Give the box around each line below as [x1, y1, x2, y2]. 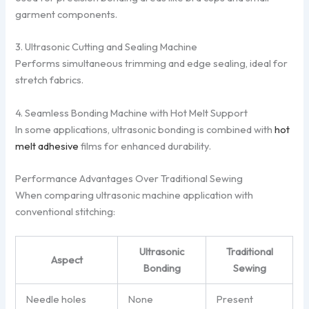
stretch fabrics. [15, 73, 84, 87]
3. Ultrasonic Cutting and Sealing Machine [15, 40, 198, 54]
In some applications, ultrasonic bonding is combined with [15, 122, 275, 136]
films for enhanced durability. [79, 139, 212, 152]
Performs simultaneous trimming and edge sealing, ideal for [15, 57, 288, 70]
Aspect [50, 253, 83, 267]
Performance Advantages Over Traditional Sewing [15, 172, 243, 186]
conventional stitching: [15, 205, 116, 219]
